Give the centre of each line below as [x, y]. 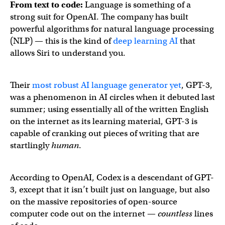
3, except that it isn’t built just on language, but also [110, 190]
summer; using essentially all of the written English [109, 109]
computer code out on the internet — [84, 214]
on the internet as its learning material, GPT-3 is [104, 121]
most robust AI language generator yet [107, 85]
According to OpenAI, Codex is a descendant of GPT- [112, 178]
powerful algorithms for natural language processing [112, 29]
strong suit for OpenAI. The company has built [99, 17]
